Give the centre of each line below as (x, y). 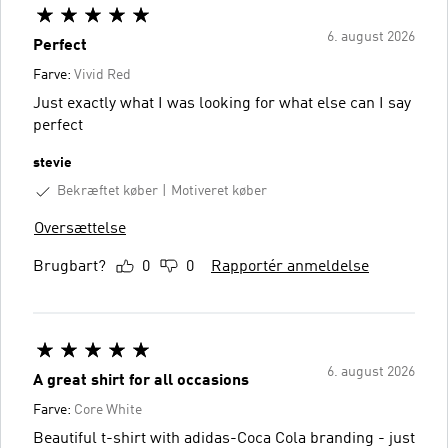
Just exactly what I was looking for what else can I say (222, 103)
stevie (52, 162)
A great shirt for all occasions (141, 380)
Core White (108, 409)
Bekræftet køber (107, 190)
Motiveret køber (219, 191)
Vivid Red (102, 74)
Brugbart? (69, 266)
